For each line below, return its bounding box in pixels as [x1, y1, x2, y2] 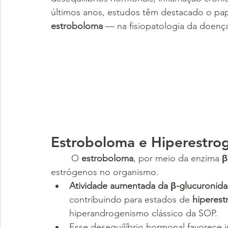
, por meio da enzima [133, 152, 222, 164]
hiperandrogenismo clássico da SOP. [69, 207, 217, 219]
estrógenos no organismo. [51, 166, 159, 178]
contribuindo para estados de [69, 193, 192, 205]
